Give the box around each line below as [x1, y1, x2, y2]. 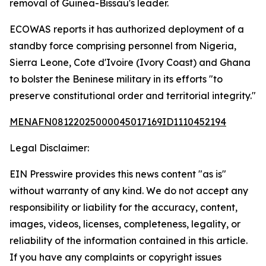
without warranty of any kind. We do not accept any [9, 185, 248, 197]
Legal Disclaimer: [9, 142, 89, 154]
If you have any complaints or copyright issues [9, 251, 221, 263]
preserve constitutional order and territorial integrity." [9, 90, 256, 102]
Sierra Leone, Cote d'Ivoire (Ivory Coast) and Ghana [9, 56, 251, 68]
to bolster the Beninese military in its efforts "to [9, 73, 223, 85]
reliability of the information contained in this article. [9, 235, 248, 246]
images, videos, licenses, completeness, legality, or [9, 218, 240, 230]
